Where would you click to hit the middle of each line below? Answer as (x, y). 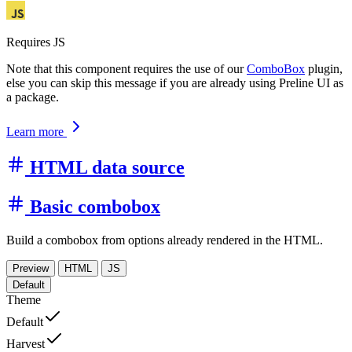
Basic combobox (95, 206)
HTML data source (107, 167)
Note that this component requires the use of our (126, 68)
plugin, (324, 68)
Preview (31, 268)
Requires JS (36, 42)
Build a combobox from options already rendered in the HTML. (165, 240)
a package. (33, 97)
